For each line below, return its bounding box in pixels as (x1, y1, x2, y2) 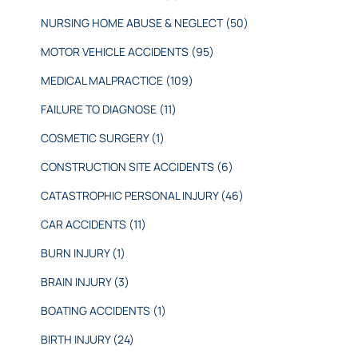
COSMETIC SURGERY (40, 129, 151, 145)
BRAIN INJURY (40, 273, 113, 289)
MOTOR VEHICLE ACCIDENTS (40, 43, 191, 59)
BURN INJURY (40, 245, 112, 261)
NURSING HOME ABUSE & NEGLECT (40, 14, 225, 30)
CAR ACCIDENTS (40, 216, 129, 232)
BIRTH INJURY (40, 331, 113, 347)
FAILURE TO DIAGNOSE (40, 101, 159, 117)
